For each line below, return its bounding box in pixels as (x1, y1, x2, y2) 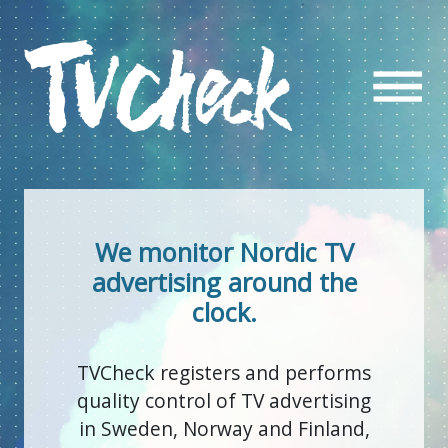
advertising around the (91, 265, 357, 300)
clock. (191, 295, 257, 330)
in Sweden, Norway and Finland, (78, 415, 370, 443)
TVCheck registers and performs (77, 359, 371, 387)
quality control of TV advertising (77, 387, 371, 415)
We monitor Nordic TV (94, 235, 354, 270)
